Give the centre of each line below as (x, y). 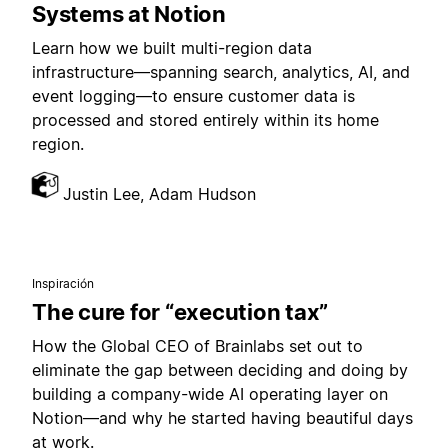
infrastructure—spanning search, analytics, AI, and (221, 72)
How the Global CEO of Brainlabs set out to (197, 346)
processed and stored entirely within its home (205, 120)
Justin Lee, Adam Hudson (159, 194)
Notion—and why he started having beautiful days (222, 418)
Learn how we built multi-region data (172, 48)
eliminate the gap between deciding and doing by (220, 370)
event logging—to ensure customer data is (193, 96)
